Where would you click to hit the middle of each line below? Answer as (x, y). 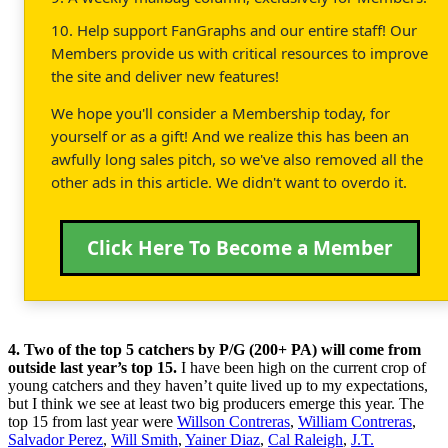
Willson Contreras (233, 421)
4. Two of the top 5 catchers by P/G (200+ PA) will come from (214, 349)
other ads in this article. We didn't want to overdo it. (229, 181)
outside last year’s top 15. (94, 367)
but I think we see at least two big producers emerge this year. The (216, 403)
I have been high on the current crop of (303, 367)
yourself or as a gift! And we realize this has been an (230, 135)
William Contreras (355, 421)
